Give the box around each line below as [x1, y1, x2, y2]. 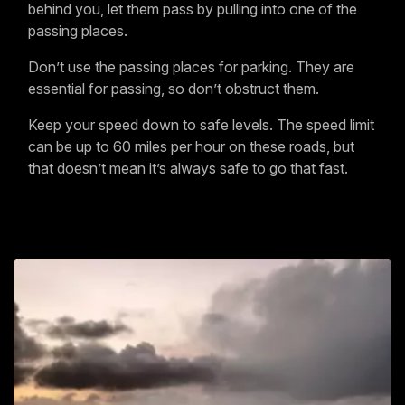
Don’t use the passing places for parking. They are [28, 58, 354, 77]
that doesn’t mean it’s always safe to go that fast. [28, 159, 348, 178]
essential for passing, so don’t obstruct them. [28, 80, 319, 99]
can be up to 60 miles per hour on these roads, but [28, 137, 354, 156]
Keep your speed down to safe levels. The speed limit [28, 116, 374, 135]
